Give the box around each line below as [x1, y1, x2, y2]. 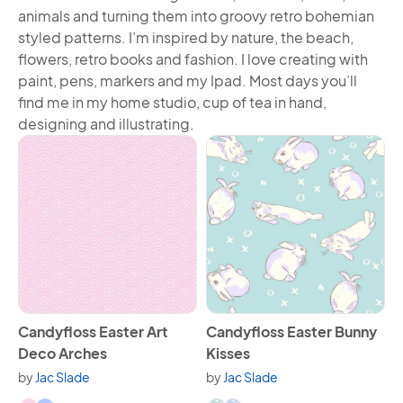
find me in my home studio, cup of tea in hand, [18, 93, 327, 112]
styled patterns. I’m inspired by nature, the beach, [18, 28, 354, 47]
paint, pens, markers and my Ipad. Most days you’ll [18, 71, 357, 90]
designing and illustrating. [18, 114, 194, 133]
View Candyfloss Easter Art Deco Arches [17, 314, 289, 333]
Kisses [206, 344, 250, 363]
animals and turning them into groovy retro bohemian [18, 6, 374, 25]
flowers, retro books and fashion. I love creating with [18, 49, 368, 68]
